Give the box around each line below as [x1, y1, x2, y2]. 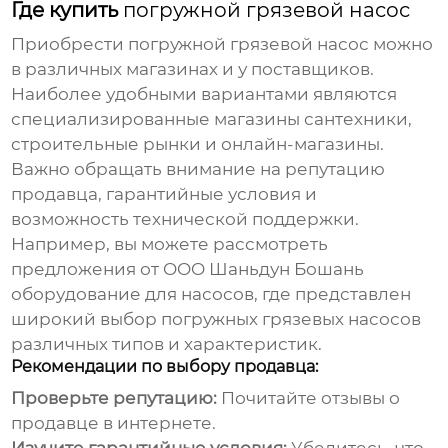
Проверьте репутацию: [11, 388, 218, 409]
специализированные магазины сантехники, [11, 109, 413, 130]
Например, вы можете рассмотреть [11, 234, 329, 255]
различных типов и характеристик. [11, 334, 323, 355]
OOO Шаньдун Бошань [163, 259, 365, 280]
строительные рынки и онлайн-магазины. [11, 134, 385, 155]
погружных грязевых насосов [161, 309, 422, 330]
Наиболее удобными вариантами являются [11, 84, 398, 105]
